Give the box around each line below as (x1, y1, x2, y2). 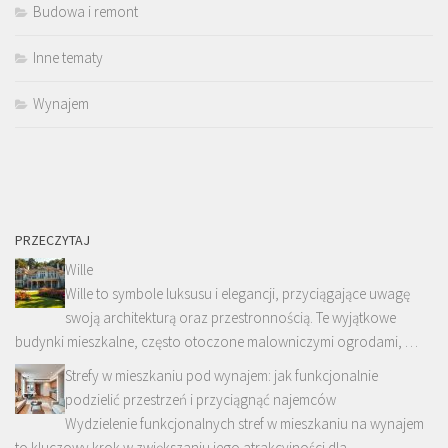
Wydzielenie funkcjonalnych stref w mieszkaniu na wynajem (65, 413, 424, 433)
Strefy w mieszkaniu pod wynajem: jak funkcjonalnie (65, 365, 378, 385)
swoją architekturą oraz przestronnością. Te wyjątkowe (65, 307, 396, 327)
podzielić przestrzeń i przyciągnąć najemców (65, 389, 336, 409)
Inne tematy (33, 47, 103, 67)
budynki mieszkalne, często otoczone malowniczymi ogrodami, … (15, 331, 418, 351)
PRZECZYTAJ (15, 230, 90, 249)
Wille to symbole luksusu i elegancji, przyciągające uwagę (65, 283, 410, 303)
